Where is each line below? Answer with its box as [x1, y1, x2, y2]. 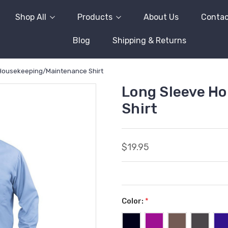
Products [77, 12, 112, 22]
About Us [143, 12, 179, 22]
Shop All [15, 12, 46, 22]
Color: [122, 196, 145, 206]
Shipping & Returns [112, 36, 187, 45]
